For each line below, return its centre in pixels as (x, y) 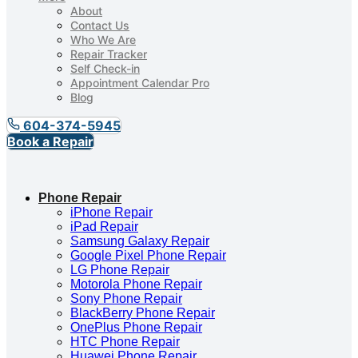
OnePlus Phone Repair (136, 327)
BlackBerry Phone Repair (143, 312)
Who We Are (103, 40)
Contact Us (100, 26)
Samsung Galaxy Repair (140, 241)
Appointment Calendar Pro (140, 83)
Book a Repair (50, 142)
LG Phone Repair (120, 269)
